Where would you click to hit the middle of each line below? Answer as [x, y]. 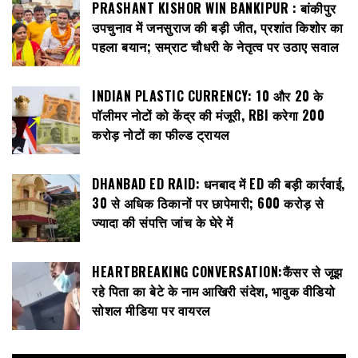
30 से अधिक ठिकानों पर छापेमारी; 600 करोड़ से [208, 203]
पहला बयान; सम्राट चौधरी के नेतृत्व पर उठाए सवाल [216, 47]
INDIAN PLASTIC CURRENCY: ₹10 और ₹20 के [208, 96]
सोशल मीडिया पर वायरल [151, 310]
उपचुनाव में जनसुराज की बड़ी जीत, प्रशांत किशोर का [218, 28]
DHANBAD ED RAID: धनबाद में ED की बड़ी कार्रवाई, [219, 184]
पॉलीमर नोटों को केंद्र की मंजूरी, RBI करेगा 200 [208, 115]
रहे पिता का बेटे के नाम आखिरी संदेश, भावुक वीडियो [213, 291]
